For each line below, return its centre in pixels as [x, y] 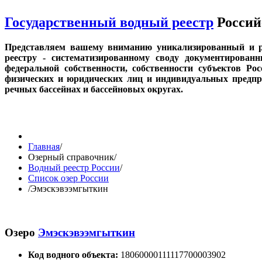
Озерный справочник [71, 157]
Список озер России [68, 178]
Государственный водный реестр [109, 22]
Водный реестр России [74, 167]
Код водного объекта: [74, 255]
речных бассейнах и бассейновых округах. [95, 89]
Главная [44, 146]
